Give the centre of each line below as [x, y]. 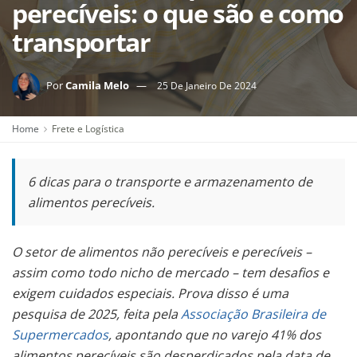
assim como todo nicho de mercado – [125, 273]
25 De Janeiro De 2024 [207, 85]
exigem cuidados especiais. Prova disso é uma [150, 293]
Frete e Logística [88, 129]
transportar [81, 42]
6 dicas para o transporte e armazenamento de [170, 182]
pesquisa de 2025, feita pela [96, 314]
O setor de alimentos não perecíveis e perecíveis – [162, 252]
